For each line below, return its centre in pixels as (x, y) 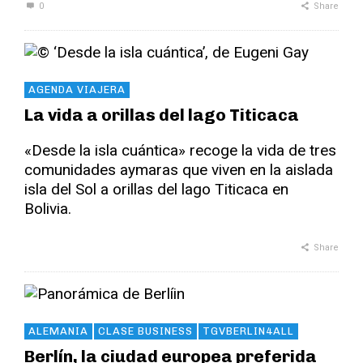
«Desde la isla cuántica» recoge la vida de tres (180, 150)
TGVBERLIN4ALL (248, 331)
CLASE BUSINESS (145, 331)
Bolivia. (48, 208)
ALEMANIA (58, 331)
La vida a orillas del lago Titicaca (162, 114)
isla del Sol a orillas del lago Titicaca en (156, 189)
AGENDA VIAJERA (77, 89)
